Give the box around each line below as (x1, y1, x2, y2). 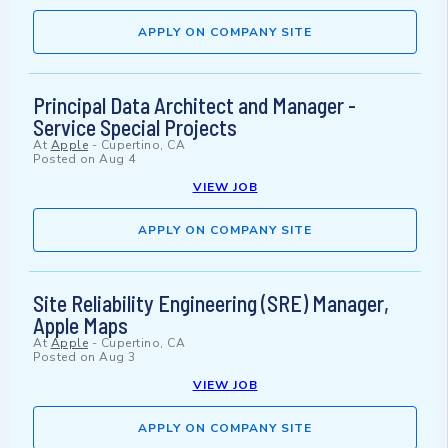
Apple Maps (33, 312, 128, 339)
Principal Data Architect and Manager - (33, 92, 356, 119)
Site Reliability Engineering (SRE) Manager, (33, 290, 389, 317)
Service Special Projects (33, 114, 237, 141)
